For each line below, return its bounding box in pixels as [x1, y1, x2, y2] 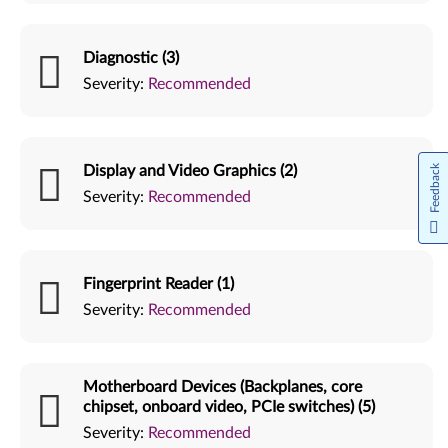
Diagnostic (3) [83, 49, 179, 66]
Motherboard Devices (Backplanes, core [83, 378, 362, 395]
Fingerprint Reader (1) [83, 275, 234, 292]
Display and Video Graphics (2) [83, 162, 297, 179]
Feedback [429, 163, 441, 214]
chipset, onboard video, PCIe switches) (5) [83, 398, 375, 415]
